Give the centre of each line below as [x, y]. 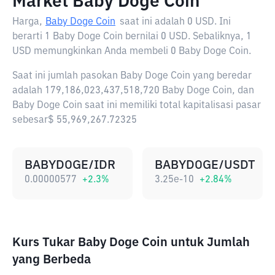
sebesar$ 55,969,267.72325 [75, 120]
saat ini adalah [153, 22]
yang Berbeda [52, 260]
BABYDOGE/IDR [70, 165]
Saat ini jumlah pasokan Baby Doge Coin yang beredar [132, 76]
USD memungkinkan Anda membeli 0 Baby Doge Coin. [132, 52]
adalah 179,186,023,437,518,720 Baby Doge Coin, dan [133, 91]
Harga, [27, 22]
